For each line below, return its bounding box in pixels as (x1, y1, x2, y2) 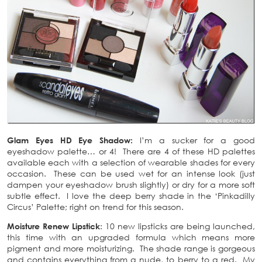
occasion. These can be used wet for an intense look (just (7, 168, 255, 178)
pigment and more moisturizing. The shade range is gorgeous (7, 243, 255, 253)
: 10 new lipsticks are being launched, (100, 220, 255, 231)
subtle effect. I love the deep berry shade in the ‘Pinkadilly (7, 190, 255, 201)
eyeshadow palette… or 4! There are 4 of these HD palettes (7, 146, 255, 156)
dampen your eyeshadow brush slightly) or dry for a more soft (7, 179, 255, 189)
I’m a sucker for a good (133, 135, 256, 145)
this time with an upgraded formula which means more (7, 232, 255, 242)
